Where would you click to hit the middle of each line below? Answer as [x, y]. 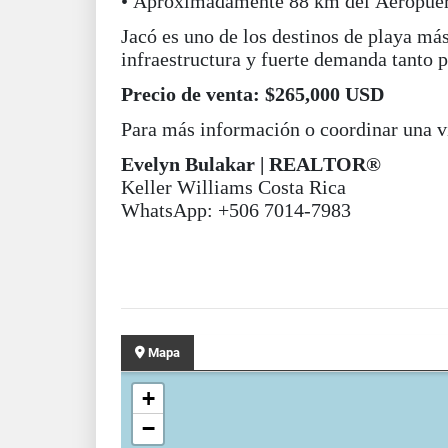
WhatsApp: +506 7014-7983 [236, 210]
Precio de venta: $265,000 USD [252, 94]
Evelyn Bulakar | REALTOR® [251, 164]
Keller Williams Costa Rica [233, 187]
